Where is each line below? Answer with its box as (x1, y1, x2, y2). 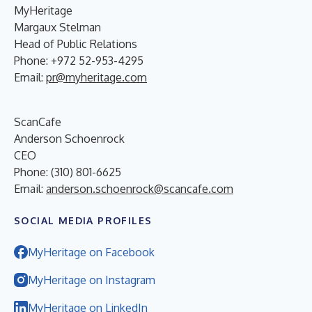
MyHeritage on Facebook (28, 245, 155, 259)
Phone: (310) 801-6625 (14, 165, 121, 179)
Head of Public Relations (14, 37, 137, 51)
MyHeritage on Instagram (28, 273, 155, 287)
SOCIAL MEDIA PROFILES (14, 214, 153, 226)
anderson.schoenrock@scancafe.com (46, 182, 233, 196)
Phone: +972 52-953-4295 (14, 54, 143, 68)
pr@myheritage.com (46, 70, 147, 84)
